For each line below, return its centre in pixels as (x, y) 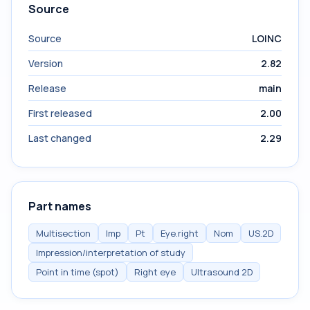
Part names (60, 206)
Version (46, 63)
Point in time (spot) (77, 272)
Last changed (60, 138)
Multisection (63, 233)
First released (60, 113)
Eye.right (180, 233)
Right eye (155, 272)
